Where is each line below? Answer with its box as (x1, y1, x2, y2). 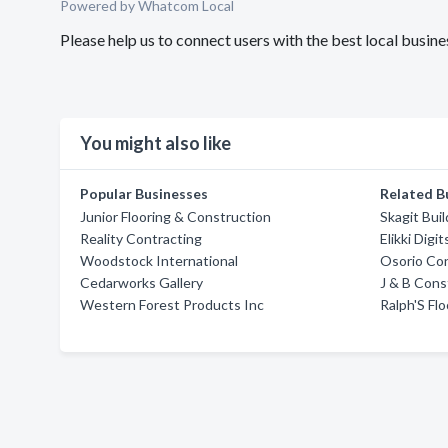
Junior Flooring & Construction (80, 208, 271, 225)
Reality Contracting (80, 230, 202, 247)
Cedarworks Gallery (80, 274, 203, 291)
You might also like (80, 132, 231, 154)
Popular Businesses (80, 185, 208, 202)
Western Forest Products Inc (80, 296, 264, 313)
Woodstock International (80, 252, 238, 269)
